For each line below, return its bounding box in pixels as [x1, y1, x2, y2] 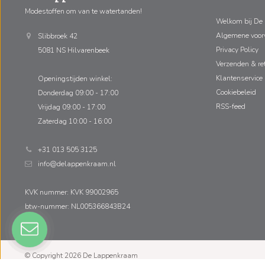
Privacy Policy [215, 44, 258, 54]
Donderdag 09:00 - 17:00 [38, 88, 118, 98]
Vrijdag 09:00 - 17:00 [38, 102, 105, 112]
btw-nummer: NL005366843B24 [25, 201, 130, 211]
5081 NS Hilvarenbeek [38, 45, 109, 55]
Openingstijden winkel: [38, 73, 112, 83]
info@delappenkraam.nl [38, 159, 116, 169]
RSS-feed [215, 101, 245, 111]
